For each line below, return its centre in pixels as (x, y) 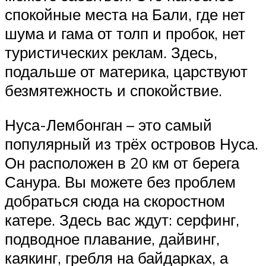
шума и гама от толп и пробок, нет (125, 34)
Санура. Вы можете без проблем (120, 182)
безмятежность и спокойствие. (113, 91)
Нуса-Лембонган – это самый (108, 125)
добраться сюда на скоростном (115, 201)
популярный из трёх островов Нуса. (132, 144)
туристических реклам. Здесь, (111, 53)
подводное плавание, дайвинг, (112, 239)
